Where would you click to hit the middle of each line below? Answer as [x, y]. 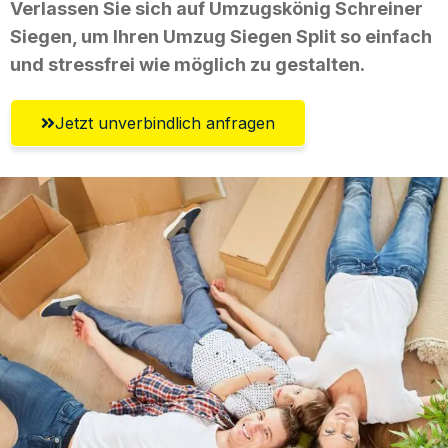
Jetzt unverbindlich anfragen [165, 122]
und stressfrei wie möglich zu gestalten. [187, 64]
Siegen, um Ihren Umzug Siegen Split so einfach [221, 36]
